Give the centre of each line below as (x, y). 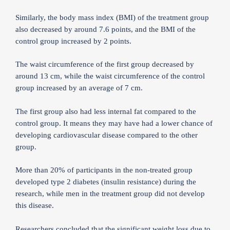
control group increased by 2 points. (73, 41)
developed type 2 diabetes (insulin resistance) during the (106, 182)
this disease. (35, 205)
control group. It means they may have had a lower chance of (114, 123)
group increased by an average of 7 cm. (79, 88)
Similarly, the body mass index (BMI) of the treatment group (112, 17)
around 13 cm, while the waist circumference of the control (110, 76)
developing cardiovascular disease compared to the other (107, 135)
